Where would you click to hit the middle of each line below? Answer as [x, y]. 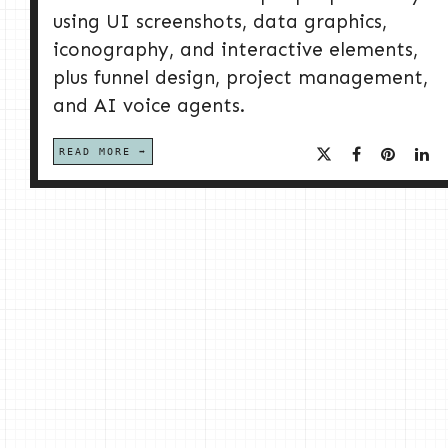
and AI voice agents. [149, 106]
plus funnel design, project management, [240, 78]
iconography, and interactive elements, [235, 50]
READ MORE [95, 152]
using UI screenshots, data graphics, [220, 22]
